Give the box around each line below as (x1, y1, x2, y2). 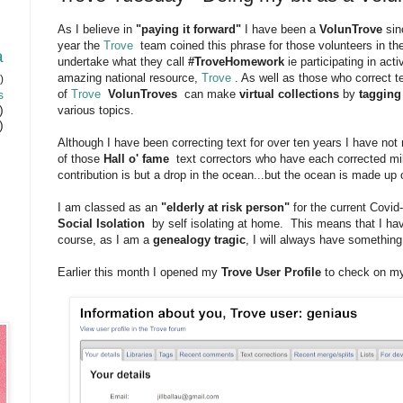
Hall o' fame (103, 152, 173, 166)
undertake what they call (58, 55, 188, 69)
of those (58, 152, 103, 166)
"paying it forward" (136, 22, 241, 37)
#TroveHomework (188, 55, 284, 69)
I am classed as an (58, 201, 161, 215)
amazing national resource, (58, 71, 201, 85)
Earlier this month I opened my (58, 265, 221, 280)
